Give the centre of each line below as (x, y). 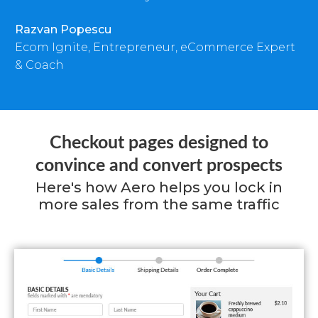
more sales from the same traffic (159, 204)
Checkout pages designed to (159, 143)
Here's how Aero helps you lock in (159, 187)
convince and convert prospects (159, 165)
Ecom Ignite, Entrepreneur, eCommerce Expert (155, 47)
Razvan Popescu (63, 29)
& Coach (39, 65)
